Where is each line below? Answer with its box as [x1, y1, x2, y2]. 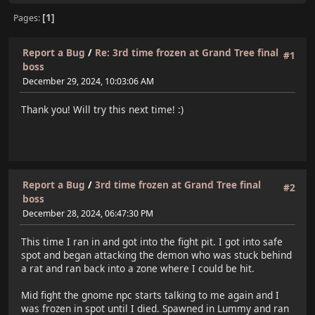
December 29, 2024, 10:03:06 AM [22, 75, 154, 87]
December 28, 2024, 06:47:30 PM [22, 207, 153, 219]
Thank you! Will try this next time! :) [21, 102, 184, 116]
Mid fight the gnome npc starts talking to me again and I [21, 288, 279, 302]
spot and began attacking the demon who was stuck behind [21, 247, 292, 262]
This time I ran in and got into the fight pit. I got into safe [21, 234, 283, 248]
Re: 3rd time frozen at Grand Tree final [95, 46, 278, 59]
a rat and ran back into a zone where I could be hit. [21, 261, 255, 275]
